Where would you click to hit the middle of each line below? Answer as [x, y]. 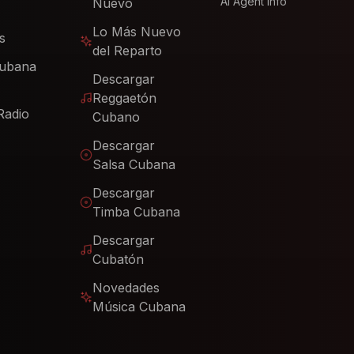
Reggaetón [125, 98]
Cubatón [119, 259]
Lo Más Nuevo [137, 32]
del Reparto [128, 51]
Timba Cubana [137, 212]
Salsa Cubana [134, 164]
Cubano [117, 117]
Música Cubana [139, 307]
